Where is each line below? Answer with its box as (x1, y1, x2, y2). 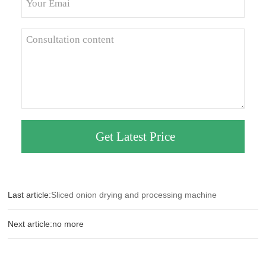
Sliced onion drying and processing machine (51, 190, 217, 200)
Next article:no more (8, 219, 84, 229)
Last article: (8, 190, 52, 200)
